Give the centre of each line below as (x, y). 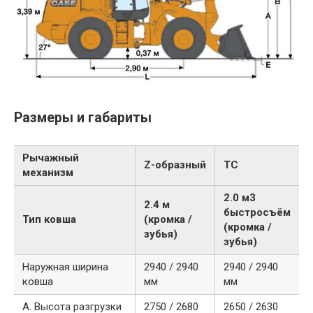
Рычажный (51, 158)
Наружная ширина (65, 267)
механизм (48, 173)
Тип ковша (49, 220)
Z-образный (175, 165)
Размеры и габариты (83, 117)
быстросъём (257, 213)
